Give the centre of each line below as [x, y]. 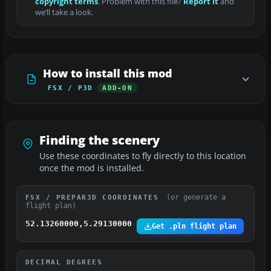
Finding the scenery [100, 140]
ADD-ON [117, 88]
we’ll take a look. [64, 13]
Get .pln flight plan [194, 227]
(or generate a [196, 198]
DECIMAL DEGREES [64, 262]
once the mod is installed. [92, 168]
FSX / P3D [70, 88]
